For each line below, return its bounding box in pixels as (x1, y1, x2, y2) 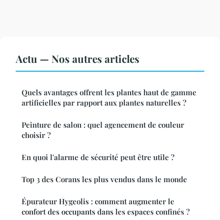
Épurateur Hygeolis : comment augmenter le (22, 196, 174, 206)
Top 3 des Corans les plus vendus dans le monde (22, 174, 187, 184)
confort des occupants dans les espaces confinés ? (22, 206, 190, 217)
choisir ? (22, 130, 51, 140)
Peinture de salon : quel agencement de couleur (22, 119, 184, 130)
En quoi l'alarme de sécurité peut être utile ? (22, 152, 174, 162)
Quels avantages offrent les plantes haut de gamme (22, 87, 196, 97)
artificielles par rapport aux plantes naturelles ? (22, 97, 186, 108)
